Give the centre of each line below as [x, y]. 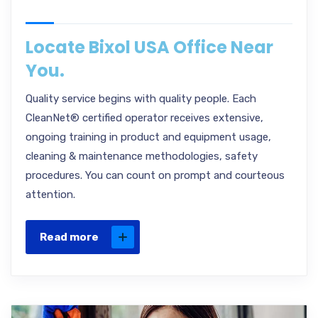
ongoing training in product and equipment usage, [148, 137]
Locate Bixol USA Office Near [149, 47]
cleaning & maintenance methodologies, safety [142, 156]
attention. [50, 194]
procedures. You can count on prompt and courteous [155, 175]
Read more [69, 237]
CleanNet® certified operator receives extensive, [144, 118]
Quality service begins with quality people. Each [141, 99]
